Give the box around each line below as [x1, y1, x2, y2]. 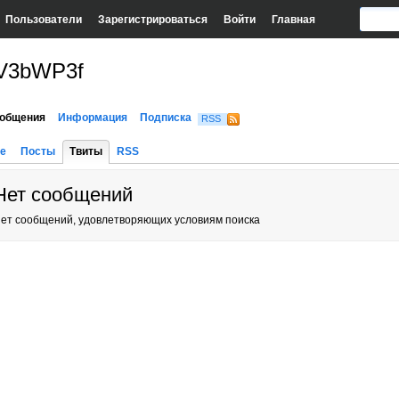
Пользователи [4, 12, 82, 26]
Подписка [140, 111, 191, 124]
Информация [58, 111, 127, 124]
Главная [271, 12, 315, 26]
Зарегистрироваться [97, 12, 208, 26]
